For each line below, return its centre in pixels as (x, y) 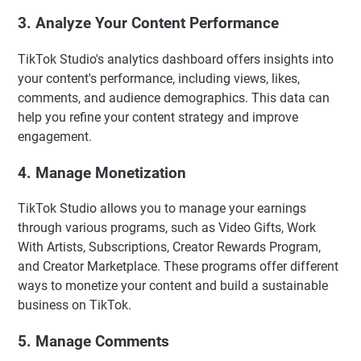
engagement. (55, 136)
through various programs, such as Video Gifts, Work (167, 228)
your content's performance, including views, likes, (159, 78)
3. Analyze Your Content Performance (148, 24)
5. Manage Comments (93, 341)
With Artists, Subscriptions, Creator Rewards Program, (169, 247)
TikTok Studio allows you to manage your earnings (162, 209)
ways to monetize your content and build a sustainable (173, 286)
